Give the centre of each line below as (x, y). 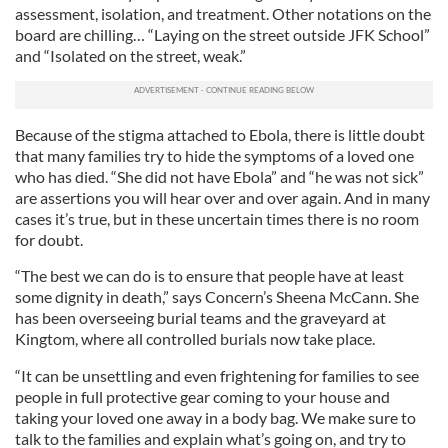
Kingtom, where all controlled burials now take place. (195, 338)
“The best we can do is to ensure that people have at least (209, 275)
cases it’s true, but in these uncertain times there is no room (217, 218)
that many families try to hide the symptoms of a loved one (214, 155)
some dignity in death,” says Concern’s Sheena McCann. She (217, 296)
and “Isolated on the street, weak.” (130, 55)
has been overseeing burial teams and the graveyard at (200, 317)
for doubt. (49, 239)
